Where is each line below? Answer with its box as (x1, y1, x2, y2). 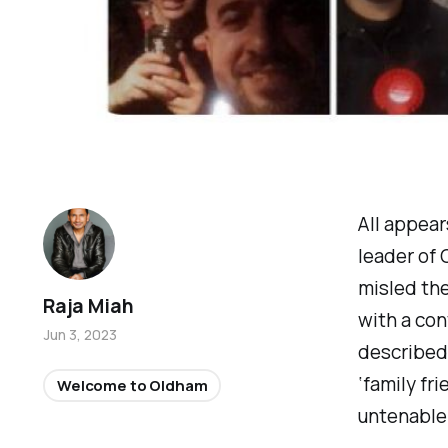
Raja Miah (43, 292, 134, 319)
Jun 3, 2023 (43, 324, 118, 344)
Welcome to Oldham (57, 374, 208, 396)
